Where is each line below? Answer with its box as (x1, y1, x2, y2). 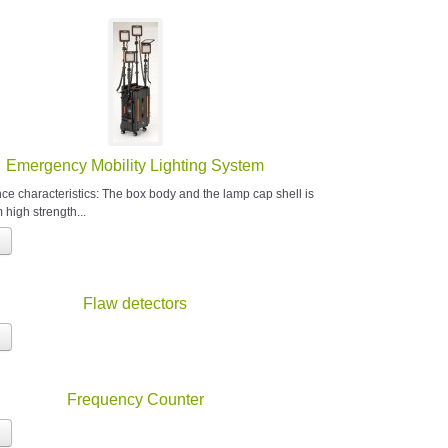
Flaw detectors (83, 295, 188, 313)
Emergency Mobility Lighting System (6, 157, 265, 175)
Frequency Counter (66, 391, 204, 409)
